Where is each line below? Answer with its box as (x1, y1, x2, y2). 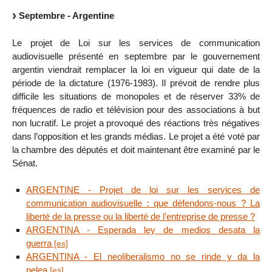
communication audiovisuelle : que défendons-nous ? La (25, 198, 260, 209)
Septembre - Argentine (19, 10, 114, 21)
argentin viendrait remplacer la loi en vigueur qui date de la (12, 64, 260, 75)
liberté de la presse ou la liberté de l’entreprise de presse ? (25, 211, 255, 222)
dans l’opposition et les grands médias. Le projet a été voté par (12, 131, 260, 141)
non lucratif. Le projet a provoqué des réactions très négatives (12, 117, 260, 128)
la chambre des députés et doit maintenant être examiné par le (12, 144, 260, 155)
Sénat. (12, 157, 38, 168)
